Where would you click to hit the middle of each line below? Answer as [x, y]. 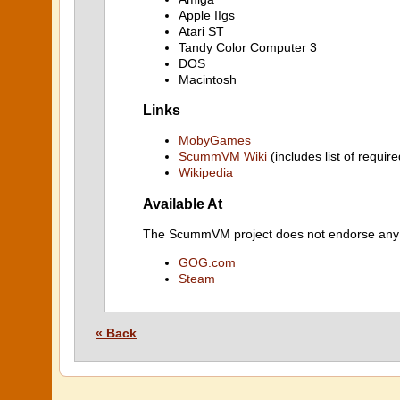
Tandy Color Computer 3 [248, 47]
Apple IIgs [207, 15]
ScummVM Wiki [223, 157]
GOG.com [207, 262]
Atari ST [201, 31]
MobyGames [215, 141]
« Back [116, 333]
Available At [183, 203]
